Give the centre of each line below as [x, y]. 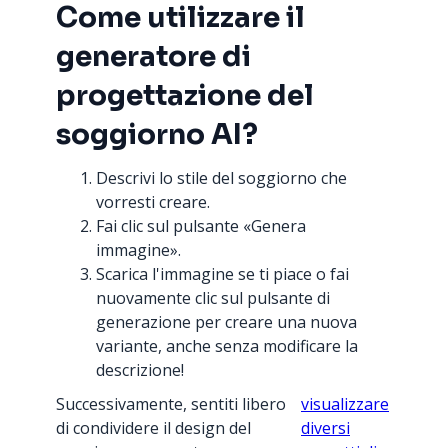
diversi [325, 428]
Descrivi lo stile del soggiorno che [221, 178]
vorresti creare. [153, 202]
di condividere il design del [153, 428]
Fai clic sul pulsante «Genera [201, 226]
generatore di [153, 56]
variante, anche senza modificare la [227, 346]
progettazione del [185, 95]
